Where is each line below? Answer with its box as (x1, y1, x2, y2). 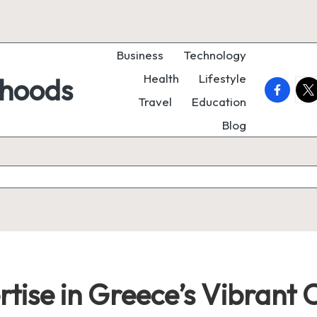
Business (117, 47, 163, 62)
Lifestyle (199, 71, 246, 86)
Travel (138, 94, 172, 109)
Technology (183, 47, 246, 62)
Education (192, 94, 246, 109)
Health (144, 71, 179, 86)
